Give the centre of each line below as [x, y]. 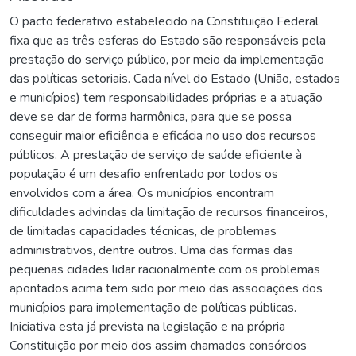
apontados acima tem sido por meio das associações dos [166, 288]
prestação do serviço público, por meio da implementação [167, 59]
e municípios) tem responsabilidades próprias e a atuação [166, 97]
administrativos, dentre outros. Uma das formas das [151, 250]
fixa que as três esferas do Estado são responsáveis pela [168, 40]
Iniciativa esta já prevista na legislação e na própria [147, 326]
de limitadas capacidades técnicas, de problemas [143, 231]
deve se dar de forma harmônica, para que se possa [151, 116]
